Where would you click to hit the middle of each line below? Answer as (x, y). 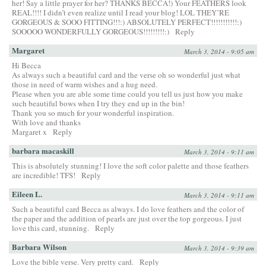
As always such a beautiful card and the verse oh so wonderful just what (126, 75)
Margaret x (29, 132)
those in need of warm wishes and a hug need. (85, 85)
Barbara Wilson (39, 247)
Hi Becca (26, 66)
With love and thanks (46, 123)
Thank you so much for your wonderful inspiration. (93, 113)
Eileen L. (27, 194)
